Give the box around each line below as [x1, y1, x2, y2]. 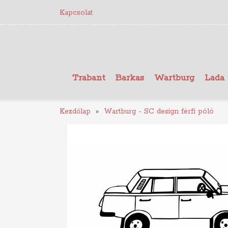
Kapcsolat [60, 8, 93, 17]
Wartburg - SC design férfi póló [104, 107, 214, 116]
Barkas [116, 72, 144, 83]
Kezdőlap [60, 107, 91, 116]
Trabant [72, 72, 105, 83]
